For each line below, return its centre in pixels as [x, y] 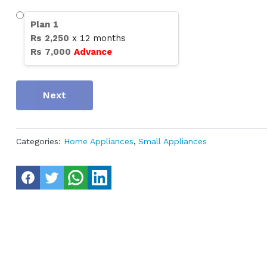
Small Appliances [172, 142]
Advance [93, 52]
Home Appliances [98, 142]
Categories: [38, 142]
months [108, 38]
